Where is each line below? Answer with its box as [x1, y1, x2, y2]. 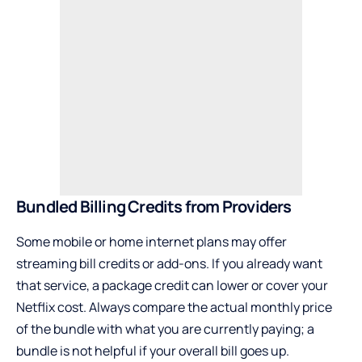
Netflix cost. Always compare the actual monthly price [16, 297, 332, 316]
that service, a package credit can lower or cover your [16, 276, 328, 294]
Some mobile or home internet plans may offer [16, 232, 287, 250]
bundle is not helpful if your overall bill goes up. [16, 341, 289, 360]
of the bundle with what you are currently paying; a [16, 319, 314, 338]
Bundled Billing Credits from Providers [16, 195, 292, 217]
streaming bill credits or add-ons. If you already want [16, 254, 322, 272]
